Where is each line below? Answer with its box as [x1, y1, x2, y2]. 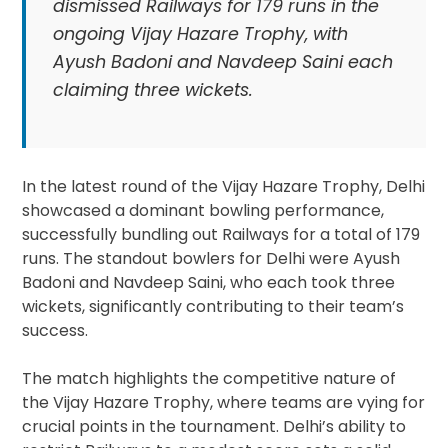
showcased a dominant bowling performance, [22, 198, 385, 222]
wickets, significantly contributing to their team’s [22, 294, 405, 318]
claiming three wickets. [52, 78, 253, 103]
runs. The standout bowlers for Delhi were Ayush [22, 246, 401, 270]
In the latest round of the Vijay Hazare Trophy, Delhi [22, 174, 426, 198]
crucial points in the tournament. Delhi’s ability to [22, 414, 407, 438]
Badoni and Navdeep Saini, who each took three [22, 270, 396, 294]
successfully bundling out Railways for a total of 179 [22, 222, 421, 246]
